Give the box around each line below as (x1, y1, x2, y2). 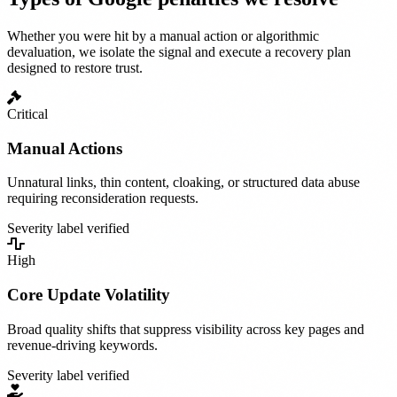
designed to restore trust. (7, 60, 143, 76)
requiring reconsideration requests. (7, 191, 198, 206)
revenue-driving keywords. (7, 337, 158, 353)
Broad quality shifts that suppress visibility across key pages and (7, 321, 364, 337)
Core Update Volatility (7, 285, 170, 305)
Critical (7, 106, 48, 122)
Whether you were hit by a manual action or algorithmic (7, 28, 319, 44)
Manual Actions (7, 138, 122, 158)
